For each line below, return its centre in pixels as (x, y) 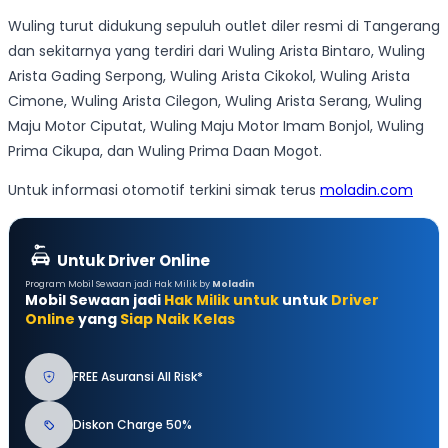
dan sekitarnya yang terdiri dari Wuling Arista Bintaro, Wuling (216, 51)
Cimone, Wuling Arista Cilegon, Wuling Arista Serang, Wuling (215, 101)
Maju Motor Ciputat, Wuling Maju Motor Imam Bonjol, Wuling (216, 126)
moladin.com (366, 190)
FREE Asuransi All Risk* (138, 377)
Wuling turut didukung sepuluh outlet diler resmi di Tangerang (224, 26)
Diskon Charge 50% (132, 425)
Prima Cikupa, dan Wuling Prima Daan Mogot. (165, 151)
